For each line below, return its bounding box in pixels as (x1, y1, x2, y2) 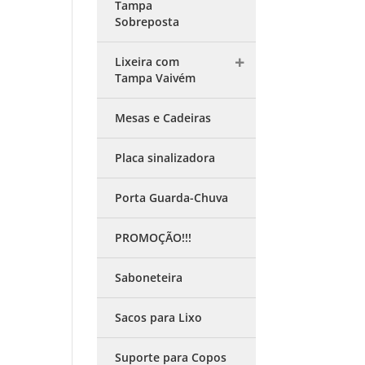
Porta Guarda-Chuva (115, 190, 229, 205)
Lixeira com (115, 54, 180, 69)
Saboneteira (115, 270, 183, 285)
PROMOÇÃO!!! (115, 230, 192, 245)
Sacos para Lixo (115, 310, 203, 325)
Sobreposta (115, 14, 180, 29)
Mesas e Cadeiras (115, 110, 212, 125)
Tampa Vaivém (115, 70, 196, 86)
